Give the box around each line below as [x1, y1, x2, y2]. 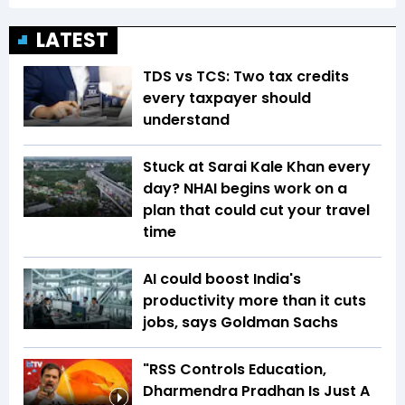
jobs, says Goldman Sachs [143, 311, 338, 333]
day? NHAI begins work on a [143, 177, 347, 199]
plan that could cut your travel [143, 199, 370, 221]
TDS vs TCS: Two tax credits [143, 65, 349, 87]
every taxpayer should [143, 87, 311, 108]
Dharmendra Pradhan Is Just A [143, 380, 370, 401]
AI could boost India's [143, 268, 301, 289]
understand [143, 108, 230, 130]
